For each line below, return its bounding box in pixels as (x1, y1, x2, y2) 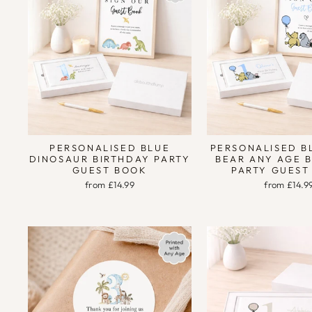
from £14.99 (85, 178, 135, 190)
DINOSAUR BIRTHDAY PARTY (29, 153, 191, 164)
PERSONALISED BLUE (49, 141, 171, 153)
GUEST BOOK (72, 164, 148, 175)
